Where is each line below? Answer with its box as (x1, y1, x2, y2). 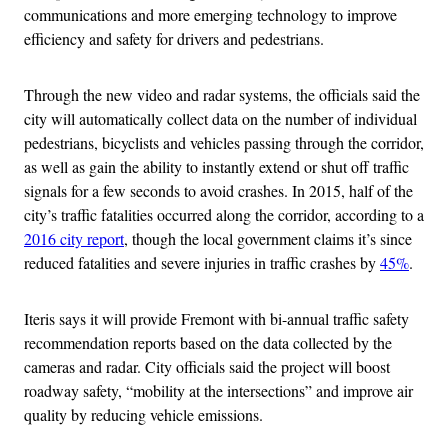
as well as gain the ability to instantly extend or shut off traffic (24, 155, 409, 177)
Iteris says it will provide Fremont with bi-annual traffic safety (24, 307, 409, 329)
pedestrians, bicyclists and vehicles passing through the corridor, (24, 131, 424, 153)
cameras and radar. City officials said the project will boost (24, 355, 390, 377)
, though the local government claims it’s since (124, 227, 412, 249)
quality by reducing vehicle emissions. (24, 403, 263, 425)
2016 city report (24, 227, 124, 249)
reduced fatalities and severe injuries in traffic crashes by (24, 251, 380, 273)
